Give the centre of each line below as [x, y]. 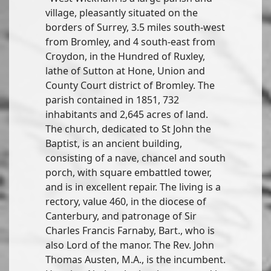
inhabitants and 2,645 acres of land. [127, 114]
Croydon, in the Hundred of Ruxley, [125, 56]
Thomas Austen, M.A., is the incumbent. [135, 260]
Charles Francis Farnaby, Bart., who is [130, 230]
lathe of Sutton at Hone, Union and [125, 71]
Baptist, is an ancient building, [114, 143]
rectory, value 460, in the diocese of [126, 201]
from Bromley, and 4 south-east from [130, 42]
